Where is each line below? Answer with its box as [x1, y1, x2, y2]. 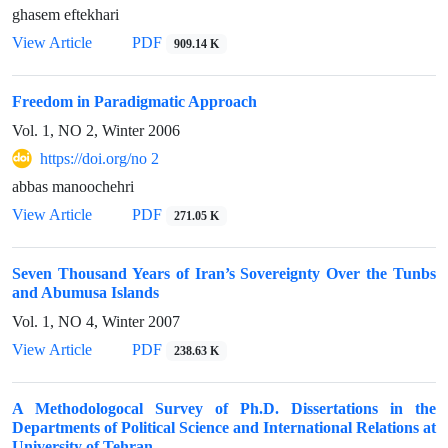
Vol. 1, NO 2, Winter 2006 [12, 121, 180, 140]
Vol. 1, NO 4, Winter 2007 [12, 312, 180, 331]
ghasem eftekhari [12, 5, 119, 24]
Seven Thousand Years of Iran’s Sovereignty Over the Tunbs [12, 264, 436, 283]
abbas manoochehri [12, 177, 134, 196]
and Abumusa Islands [12, 283, 159, 302]
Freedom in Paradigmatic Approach [12, 92, 257, 111]
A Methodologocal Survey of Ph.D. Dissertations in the [12, 399, 436, 418]
